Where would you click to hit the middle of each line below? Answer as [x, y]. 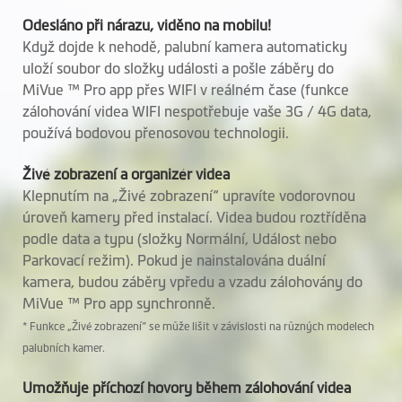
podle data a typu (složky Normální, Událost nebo [179, 238]
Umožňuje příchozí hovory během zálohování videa [188, 387]
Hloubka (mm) [66, 17]
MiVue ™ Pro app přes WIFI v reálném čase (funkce [186, 89]
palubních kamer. [65, 348]
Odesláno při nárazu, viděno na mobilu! [149, 25]
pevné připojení [71, 337]
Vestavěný [54, 379]
